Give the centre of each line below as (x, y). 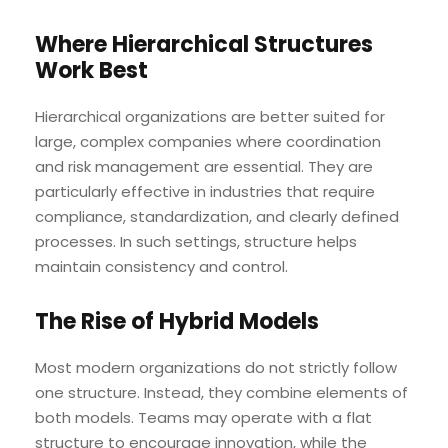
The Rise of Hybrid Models (177, 321)
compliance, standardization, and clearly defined (217, 216)
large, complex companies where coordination (208, 141)
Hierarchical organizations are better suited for (210, 116)
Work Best (91, 70)
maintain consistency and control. (161, 266)
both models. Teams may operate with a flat (203, 417)
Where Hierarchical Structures (204, 44)
